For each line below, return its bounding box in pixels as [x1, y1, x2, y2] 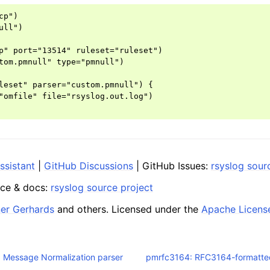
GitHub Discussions [44, 160, 133, 172]
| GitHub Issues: [133, 160, 211, 172]
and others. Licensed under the [54, 203, 201, 216]
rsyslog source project [51, 181, 153, 194]
